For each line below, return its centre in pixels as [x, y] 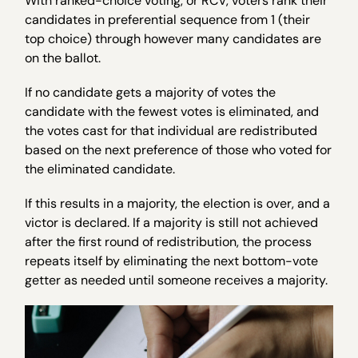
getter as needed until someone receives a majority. [177, 280]
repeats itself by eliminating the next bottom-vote [172, 261]
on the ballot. [63, 58]
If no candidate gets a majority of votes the [151, 92]
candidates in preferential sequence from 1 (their [168, 19]
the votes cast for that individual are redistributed [171, 130]
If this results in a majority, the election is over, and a [178, 203]
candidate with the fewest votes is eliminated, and [172, 111]
